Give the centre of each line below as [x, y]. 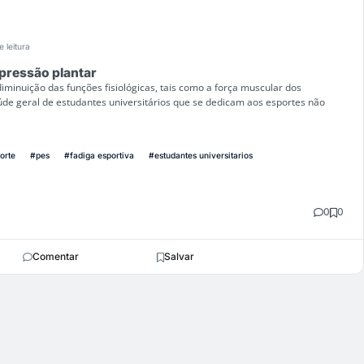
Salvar [179, 257]
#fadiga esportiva [99, 156]
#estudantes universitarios [201, 156]
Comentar [55, 257]
